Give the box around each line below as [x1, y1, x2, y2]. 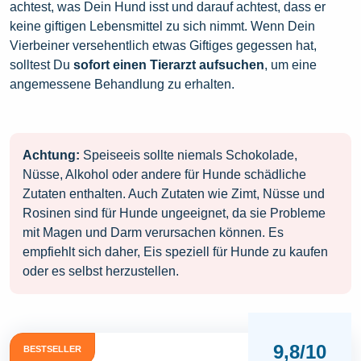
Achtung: [23, 148, 80, 162]
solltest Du [10, 58, 73, 72]
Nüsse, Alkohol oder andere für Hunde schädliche [23, 168, 306, 181]
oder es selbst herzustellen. [23, 264, 179, 278]
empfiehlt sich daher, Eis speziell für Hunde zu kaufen [23, 245, 328, 259]
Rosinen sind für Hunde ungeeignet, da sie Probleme [23, 206, 326, 220]
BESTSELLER [23, 344, 81, 354]
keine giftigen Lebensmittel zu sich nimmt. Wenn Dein [10, 19, 315, 33]
